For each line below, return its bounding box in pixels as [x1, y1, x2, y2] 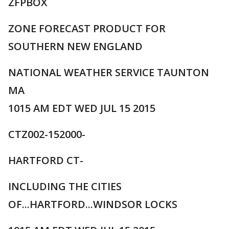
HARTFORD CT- [8, 153, 83, 167]
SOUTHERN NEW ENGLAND [8, 39, 143, 53]
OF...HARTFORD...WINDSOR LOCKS [8, 197, 177, 211]
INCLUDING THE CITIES [8, 179, 122, 193]
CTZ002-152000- [8, 127, 85, 141]
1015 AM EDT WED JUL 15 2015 [8, 101, 155, 115]
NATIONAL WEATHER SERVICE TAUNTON [8, 65, 209, 79]
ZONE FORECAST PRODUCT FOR [8, 21, 166, 35]
